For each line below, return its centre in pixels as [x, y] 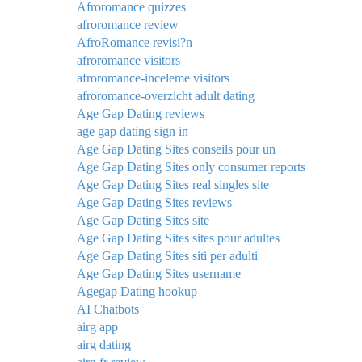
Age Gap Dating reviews [141, 113]
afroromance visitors [128, 60]
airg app [97, 326]
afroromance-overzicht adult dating [166, 95]
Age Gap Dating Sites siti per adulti [167, 255]
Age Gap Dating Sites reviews [154, 202]
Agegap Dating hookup [137, 291]
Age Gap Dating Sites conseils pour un [176, 149]
